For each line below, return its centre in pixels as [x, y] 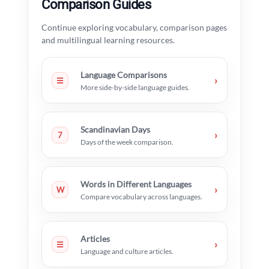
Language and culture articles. [127, 252]
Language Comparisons [124, 75]
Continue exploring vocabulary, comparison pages [134, 28]
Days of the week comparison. [127, 142]
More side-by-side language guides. [135, 88]
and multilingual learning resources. [108, 40]
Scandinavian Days [115, 130]
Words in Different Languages [136, 184]
